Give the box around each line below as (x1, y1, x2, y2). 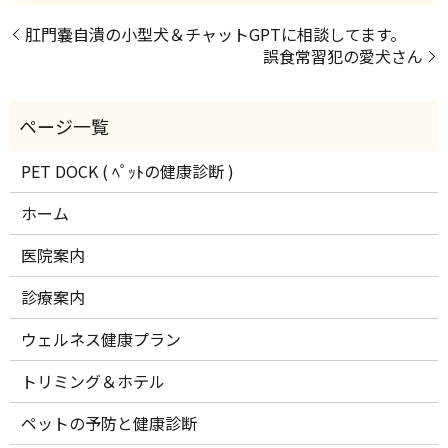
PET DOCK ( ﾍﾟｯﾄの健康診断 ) (21, 159, 235, 184)
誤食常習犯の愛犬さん (263, 43, 423, 68)
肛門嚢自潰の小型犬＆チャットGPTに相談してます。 (25, 21, 406, 46)
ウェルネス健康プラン (21, 327, 182, 352)
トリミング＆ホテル (21, 369, 166, 394)
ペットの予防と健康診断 (21, 411, 198, 436)
